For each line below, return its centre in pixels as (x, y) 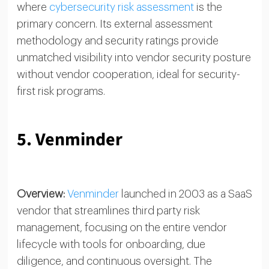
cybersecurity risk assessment (121, 7)
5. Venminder (69, 139)
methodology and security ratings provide (117, 41)
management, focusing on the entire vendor (122, 227)
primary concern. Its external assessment (114, 24)
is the (208, 7)
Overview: (41, 194)
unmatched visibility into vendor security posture (134, 57)
